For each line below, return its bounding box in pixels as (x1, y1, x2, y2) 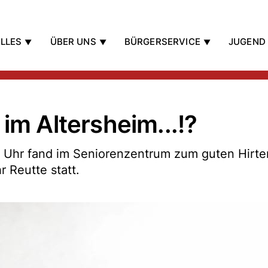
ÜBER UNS (50, 36, 96, 47)
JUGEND (228, 36, 266, 47)
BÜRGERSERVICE (124, 36, 200, 47)
